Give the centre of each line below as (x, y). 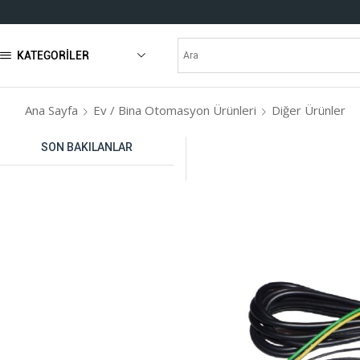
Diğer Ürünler (309, 110)
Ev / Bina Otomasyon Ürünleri (175, 110)
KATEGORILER (53, 56)
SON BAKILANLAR (87, 147)
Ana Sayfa (52, 110)
